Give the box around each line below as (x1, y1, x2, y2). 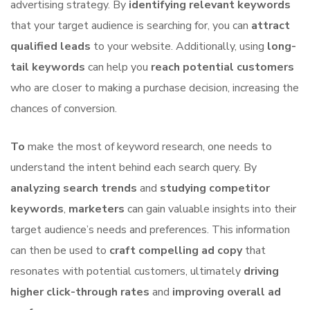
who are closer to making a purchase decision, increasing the (10, 80, 299, 95)
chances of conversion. (10, 101, 117, 116)
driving (244, 264, 279, 279)
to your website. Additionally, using (91, 39, 267, 54)
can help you (85, 60, 151, 75)
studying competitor (160, 181, 270, 196)
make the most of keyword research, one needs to (25, 139, 272, 154)
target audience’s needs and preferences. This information (10, 222, 290, 237)
